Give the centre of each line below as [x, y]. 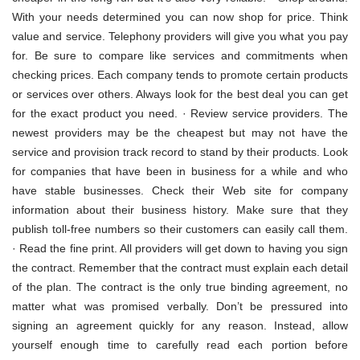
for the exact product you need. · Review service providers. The [180, 113]
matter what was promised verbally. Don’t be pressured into [180, 306]
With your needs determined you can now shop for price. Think [180, 16]
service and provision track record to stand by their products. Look [180, 151]
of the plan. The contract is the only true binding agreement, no [180, 286]
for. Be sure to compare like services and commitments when [180, 55]
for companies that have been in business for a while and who [180, 171]
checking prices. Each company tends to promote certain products [180, 74]
